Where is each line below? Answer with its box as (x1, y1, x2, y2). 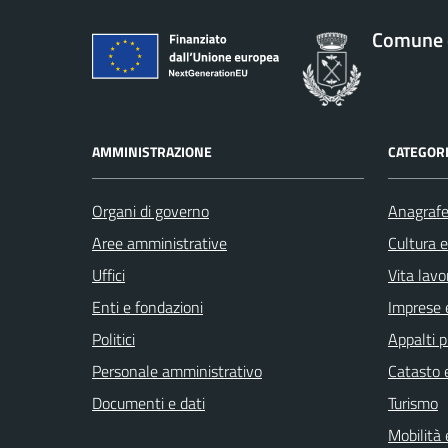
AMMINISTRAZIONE (92, 141, 212, 163)
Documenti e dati (92, 391, 205, 416)
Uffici (92, 263, 125, 288)
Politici (92, 327, 135, 352)
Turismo (388, 391, 438, 416)
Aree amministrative (92, 231, 227, 256)
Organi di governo (92, 199, 209, 224)
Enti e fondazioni (92, 295, 203, 320)
